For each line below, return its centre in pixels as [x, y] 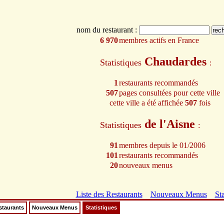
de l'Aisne [171, 124]
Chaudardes [177, 61]
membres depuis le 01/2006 [162, 145]
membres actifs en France [159, 40]
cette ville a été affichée [147, 103]
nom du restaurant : [107, 30]
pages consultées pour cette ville [169, 93]
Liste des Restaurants [109, 194]
